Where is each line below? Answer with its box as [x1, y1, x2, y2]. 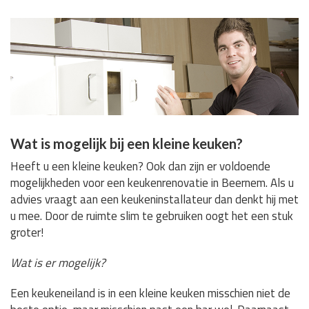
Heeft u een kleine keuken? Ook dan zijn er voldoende [10, 157, 270, 175]
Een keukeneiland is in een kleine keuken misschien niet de [10, 283, 290, 302]
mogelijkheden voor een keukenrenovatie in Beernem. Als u [10, 173, 294, 192]
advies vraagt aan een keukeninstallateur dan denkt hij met [10, 190, 299, 208]
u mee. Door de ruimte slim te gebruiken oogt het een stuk [10, 206, 293, 225]
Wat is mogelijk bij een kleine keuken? [10, 134, 243, 152]
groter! [10, 223, 43, 241]
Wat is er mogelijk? [10, 253, 106, 272]
